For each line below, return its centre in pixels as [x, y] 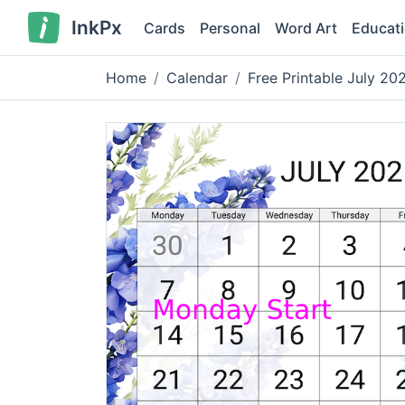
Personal [230, 28]
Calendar [197, 78]
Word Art [306, 28]
